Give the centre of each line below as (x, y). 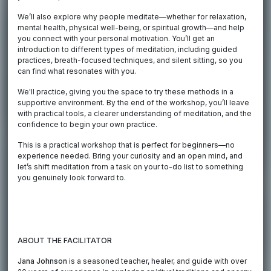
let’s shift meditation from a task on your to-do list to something (131, 167)
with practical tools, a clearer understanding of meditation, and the (135, 114)
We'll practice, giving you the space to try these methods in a (126, 92)
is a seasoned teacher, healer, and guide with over (157, 261)
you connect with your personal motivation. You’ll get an (116, 39)
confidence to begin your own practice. (88, 125)
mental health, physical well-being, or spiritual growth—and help (131, 28)
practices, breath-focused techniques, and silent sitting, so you (130, 60)
